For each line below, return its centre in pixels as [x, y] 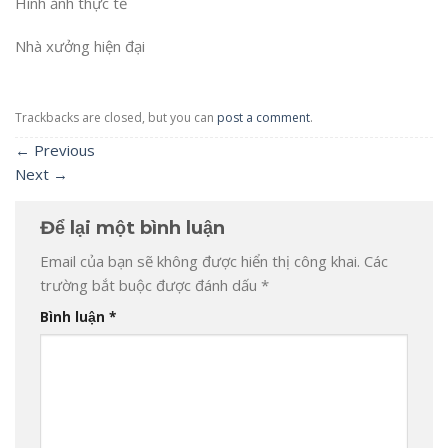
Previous [62, 150]
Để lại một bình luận [135, 228]
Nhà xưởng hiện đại [80, 46]
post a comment [263, 118]
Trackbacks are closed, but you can [116, 118]
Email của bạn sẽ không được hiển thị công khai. [200, 261]
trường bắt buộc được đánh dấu [150, 285]
